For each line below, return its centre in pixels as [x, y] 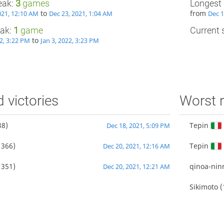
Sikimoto [204, 187]
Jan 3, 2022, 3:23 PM [69, 41]
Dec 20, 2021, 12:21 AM [136, 167]
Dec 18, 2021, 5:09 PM [138, 126]
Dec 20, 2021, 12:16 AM [136, 146]
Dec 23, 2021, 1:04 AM [80, 14]
